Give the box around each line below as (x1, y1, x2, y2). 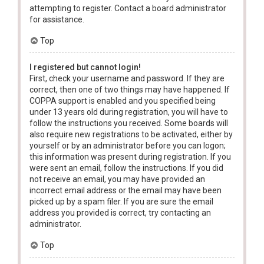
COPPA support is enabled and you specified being (29, 95, 216, 105)
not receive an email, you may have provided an (29, 174, 205, 184)
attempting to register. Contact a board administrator (29, 3, 226, 13)
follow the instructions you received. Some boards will (29, 118, 228, 128)
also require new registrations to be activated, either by (29, 129, 233, 139)
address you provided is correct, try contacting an (29, 207, 211, 217)
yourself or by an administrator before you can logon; (29, 140, 226, 150)
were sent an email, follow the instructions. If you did (29, 163, 223, 173)
